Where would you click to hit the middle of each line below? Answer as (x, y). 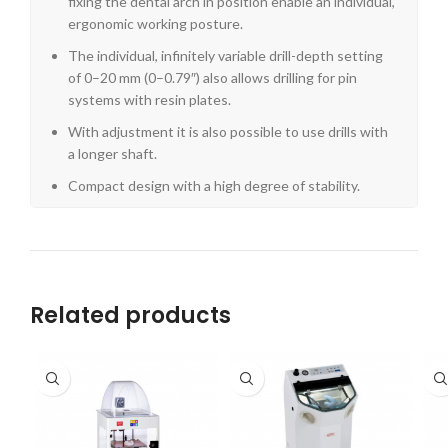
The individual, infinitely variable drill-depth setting (225, 56)
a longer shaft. (112, 154)
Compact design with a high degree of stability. (214, 186)
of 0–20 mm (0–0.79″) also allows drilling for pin (212, 78)
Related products (130, 316)
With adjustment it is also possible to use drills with (228, 132)
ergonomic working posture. (155, 24)
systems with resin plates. (149, 100)
